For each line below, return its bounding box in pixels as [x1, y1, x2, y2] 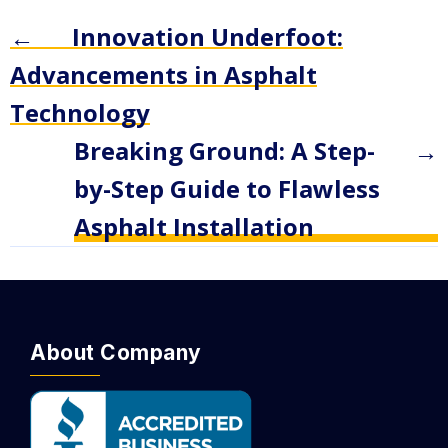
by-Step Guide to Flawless [74, 172, 380, 206]
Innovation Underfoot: [72, 20, 343, 54]
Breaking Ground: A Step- [74, 134, 375, 168]
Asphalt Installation [74, 210, 314, 244]
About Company [30, 340, 202, 366]
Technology [10, 96, 150, 130]
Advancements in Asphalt [10, 58, 317, 92]
